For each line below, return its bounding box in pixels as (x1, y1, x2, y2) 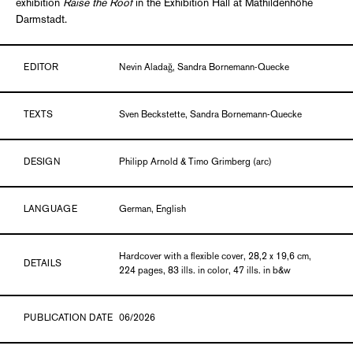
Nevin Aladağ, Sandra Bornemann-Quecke (119, 63, 290, 72)
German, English (119, 205, 187, 214)
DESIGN (24, 158, 61, 167)
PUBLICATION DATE (24, 314, 113, 323)
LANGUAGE (24, 205, 77, 214)
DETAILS (24, 259, 61, 269)
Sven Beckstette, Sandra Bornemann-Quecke (119, 110, 303, 120)
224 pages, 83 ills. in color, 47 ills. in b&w (119, 266, 292, 276)
